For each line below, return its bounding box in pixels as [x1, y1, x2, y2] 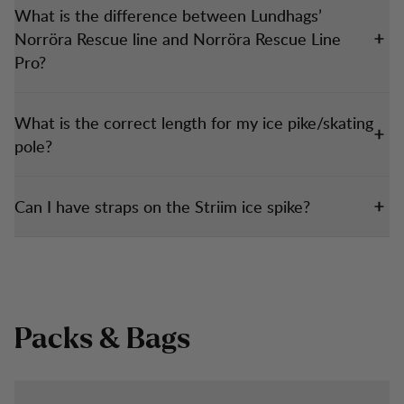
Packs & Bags [14, 325, 190, 353]
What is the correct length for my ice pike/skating [14, 111, 373, 133]
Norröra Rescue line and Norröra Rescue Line [14, 27, 341, 50]
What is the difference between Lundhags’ [14, 4, 322, 26]
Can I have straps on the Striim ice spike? [14, 195, 310, 217]
